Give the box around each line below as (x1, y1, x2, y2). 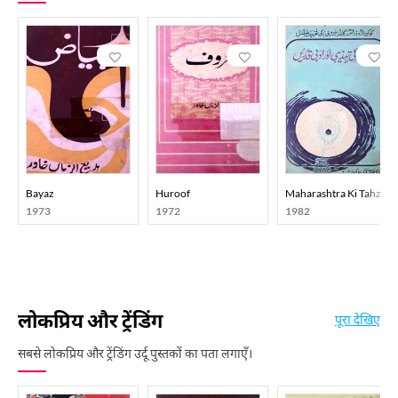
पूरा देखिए (335, 312, 380, 327)
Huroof (155, 187, 190, 200)
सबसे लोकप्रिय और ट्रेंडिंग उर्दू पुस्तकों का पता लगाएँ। (18, 346, 252, 361)
